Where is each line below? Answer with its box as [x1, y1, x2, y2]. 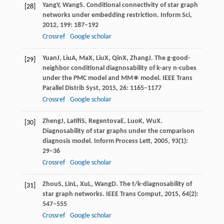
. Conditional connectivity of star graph [82, 1, 198, 9]
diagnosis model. [42, 137, 94, 145]
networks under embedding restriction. [42, 11, 160, 19]
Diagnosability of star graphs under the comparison [42, 127, 194, 135]
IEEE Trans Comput [105, 190, 161, 198]
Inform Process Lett [93, 137, 150, 145]
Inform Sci [160, 11, 190, 19]
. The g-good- [150, 54, 190, 62]
